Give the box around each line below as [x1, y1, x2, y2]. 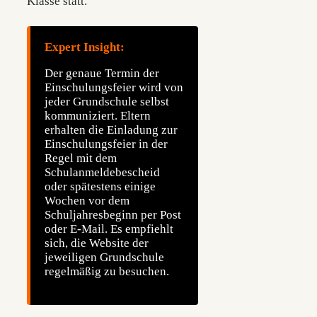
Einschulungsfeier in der [45, 137, 168, 151]
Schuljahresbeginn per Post [45, 208, 181, 222]
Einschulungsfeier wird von [45, 81, 183, 95]
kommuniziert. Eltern [45, 109, 151, 123]
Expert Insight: [45, 40, 125, 54]
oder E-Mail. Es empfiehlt [45, 222, 173, 236]
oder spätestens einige [45, 180, 156, 194]
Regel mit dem [45, 151, 117, 166]
